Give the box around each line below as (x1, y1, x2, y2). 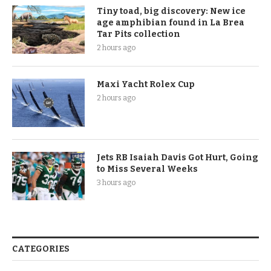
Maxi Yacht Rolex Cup (97, 79, 195, 90)
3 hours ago (97, 178, 135, 188)
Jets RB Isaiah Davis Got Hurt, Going (97, 152, 258, 163)
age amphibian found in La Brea (97, 18, 244, 28)
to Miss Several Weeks (97, 164, 198, 175)
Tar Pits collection (97, 29, 180, 40)
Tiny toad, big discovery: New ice (97, 6, 246, 17)
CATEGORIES (12, 244, 70, 255)
